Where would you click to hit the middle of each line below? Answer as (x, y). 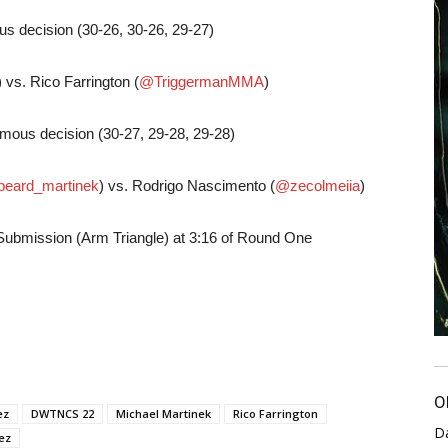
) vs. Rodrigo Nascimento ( (187, 185)
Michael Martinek (163, 413)
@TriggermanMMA (201, 81)
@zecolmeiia (317, 185)
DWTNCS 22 (62, 413)
